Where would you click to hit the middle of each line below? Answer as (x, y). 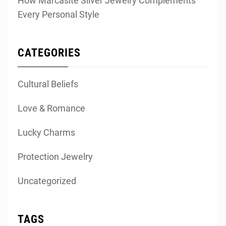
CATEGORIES (49, 52)
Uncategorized (47, 181)
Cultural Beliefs (48, 84)
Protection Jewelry (55, 156)
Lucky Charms (46, 132)
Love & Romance (51, 108)
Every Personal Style (59, 14)
